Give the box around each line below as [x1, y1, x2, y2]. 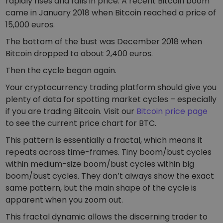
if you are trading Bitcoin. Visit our [5, 105, 137, 117]
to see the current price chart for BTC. [5, 117, 157, 129]
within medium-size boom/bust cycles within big [5, 158, 195, 170]
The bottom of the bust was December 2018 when [5, 35, 203, 47]
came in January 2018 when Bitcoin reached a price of [5, 6, 217, 18]
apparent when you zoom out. [5, 194, 123, 206]
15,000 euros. [5, 18, 55, 30]
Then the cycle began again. [5, 64, 117, 76]
